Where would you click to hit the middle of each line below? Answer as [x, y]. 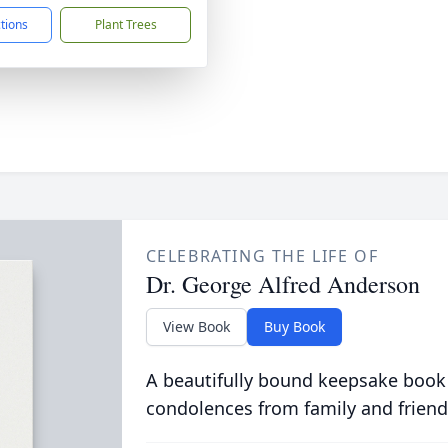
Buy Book [294, 326]
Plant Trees [125, 24]
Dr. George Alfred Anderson [282, 284]
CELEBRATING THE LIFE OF [262, 256]
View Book [196, 326]
